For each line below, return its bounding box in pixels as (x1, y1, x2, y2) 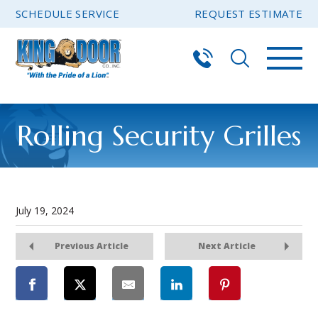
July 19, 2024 (16, 204, 74, 217)
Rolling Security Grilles (17, 118, 301, 153)
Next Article (197, 240, 256, 252)
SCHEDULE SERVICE (16, 6, 119, 21)
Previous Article (54, 240, 128, 252)
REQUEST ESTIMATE (194, 6, 302, 21)
